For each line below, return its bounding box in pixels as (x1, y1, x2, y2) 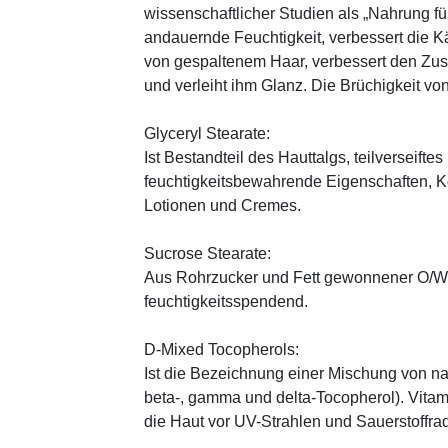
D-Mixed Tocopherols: (144, 340, 299, 358)
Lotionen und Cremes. (144, 196, 301, 214)
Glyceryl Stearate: (144, 124, 270, 142)
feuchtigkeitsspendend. (144, 292, 308, 310)
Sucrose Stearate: (144, 244, 271, 262)
